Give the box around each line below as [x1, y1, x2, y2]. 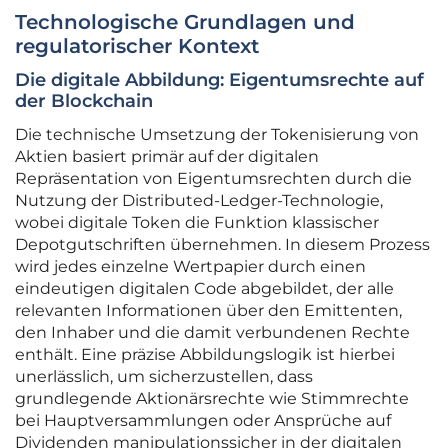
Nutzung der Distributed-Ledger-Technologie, [15, 191, 383, 211]
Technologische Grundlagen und [15, 10, 355, 35]
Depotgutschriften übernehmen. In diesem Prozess [15, 235, 430, 255]
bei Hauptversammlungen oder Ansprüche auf [15, 411, 391, 431]
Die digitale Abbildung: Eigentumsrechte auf [15, 69, 424, 92]
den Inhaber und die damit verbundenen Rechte [15, 323, 410, 343]
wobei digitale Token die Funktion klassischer [15, 213, 379, 233]
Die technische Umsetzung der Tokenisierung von [15, 125, 419, 145]
